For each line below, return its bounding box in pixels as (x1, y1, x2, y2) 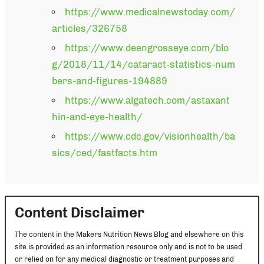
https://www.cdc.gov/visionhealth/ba (65, 130, 236, 142)
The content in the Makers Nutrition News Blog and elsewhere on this (15, 230, 243, 239)
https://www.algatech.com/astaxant (65, 94, 230, 106)
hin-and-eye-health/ (52, 111, 143, 123)
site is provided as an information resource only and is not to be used (15, 242, 242, 251)
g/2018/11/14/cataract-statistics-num (52, 58, 235, 70)
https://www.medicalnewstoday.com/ (65, 6, 236, 18)
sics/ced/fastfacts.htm (52, 147, 157, 159)
